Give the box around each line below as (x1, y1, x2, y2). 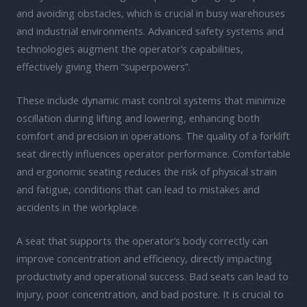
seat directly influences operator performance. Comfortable (16, 146, 291, 160)
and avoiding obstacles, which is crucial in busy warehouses (16, 5, 285, 20)
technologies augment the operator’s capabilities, (16, 41, 243, 56)
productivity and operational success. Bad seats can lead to (16, 269, 288, 284)
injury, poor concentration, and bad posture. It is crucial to (16, 287, 284, 302)
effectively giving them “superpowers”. (16, 59, 191, 73)
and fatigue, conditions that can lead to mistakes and (16, 182, 260, 196)
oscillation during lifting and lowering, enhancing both (16, 110, 260, 125)
